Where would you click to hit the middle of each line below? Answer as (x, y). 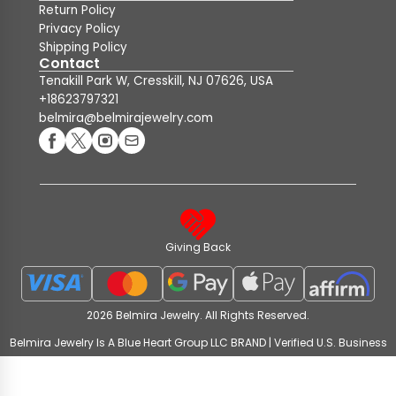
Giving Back (198, 247)
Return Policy (77, 10)
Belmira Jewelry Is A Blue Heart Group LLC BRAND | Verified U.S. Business (198, 343)
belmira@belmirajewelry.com (126, 118)
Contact (69, 63)
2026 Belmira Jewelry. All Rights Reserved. (198, 315)
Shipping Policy (83, 47)
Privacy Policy (80, 29)
